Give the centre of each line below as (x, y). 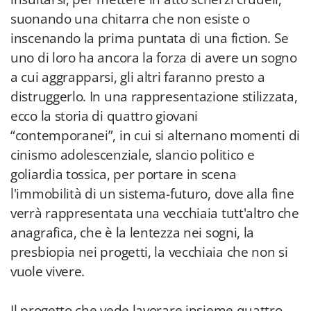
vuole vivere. (48, 271)
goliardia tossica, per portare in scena (124, 174)
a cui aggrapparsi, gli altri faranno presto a (138, 77)
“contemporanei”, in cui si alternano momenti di (155, 135)
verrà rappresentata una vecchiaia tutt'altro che (155, 213)
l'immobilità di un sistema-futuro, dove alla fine (152, 194)
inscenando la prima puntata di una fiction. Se (150, 38)
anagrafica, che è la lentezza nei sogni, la (133, 233)
